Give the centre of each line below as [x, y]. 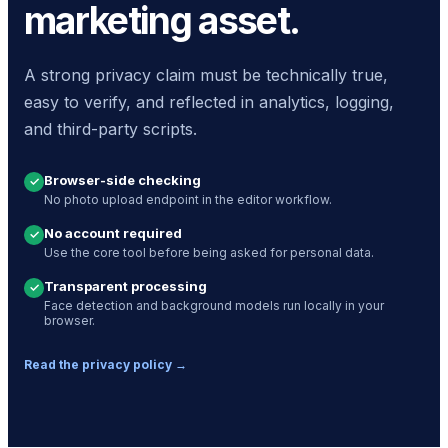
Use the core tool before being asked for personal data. [209, 252]
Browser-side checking [122, 179]
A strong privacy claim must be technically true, [206, 74]
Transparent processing [125, 285]
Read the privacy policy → [105, 364]
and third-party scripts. [110, 128]
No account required [113, 232]
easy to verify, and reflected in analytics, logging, [209, 101]
